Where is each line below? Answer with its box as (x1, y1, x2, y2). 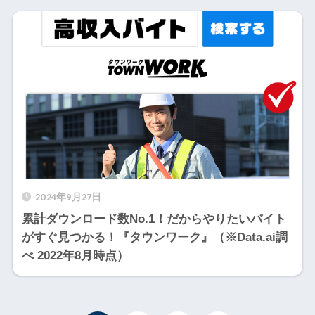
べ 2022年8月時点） (21, 248, 129, 262)
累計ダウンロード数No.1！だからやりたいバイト (21, 212, 286, 226)
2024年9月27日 (34, 190, 101, 202)
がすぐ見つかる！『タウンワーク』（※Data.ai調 (21, 230, 288, 244)
